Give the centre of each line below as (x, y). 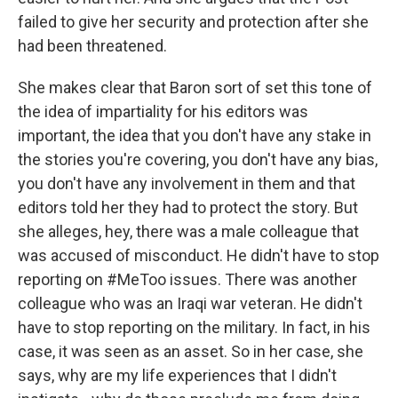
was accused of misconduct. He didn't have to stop (199, 255)
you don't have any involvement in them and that (187, 183)
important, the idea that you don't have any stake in (195, 135)
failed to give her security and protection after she (193, 22)
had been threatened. (92, 46)
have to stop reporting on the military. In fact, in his (194, 327)
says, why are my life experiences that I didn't (177, 375)
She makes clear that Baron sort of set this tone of (195, 88)
